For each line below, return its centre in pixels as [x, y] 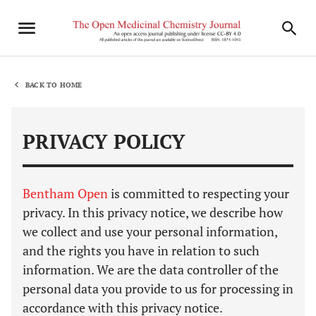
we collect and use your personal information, [150, 231]
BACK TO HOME [54, 85]
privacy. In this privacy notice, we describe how [153, 212]
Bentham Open [65, 193]
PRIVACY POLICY [104, 141]
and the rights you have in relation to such [141, 250]
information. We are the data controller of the [151, 269]
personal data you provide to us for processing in [158, 288]
